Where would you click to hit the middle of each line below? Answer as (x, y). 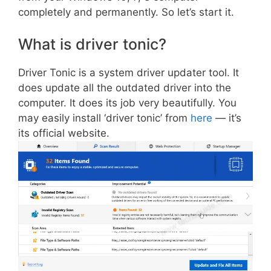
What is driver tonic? (92, 44)
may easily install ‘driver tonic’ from (104, 118)
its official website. (64, 133)
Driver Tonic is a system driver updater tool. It (129, 73)
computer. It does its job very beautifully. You (127, 103)
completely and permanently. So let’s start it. (126, 12)
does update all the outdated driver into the (125, 88)
